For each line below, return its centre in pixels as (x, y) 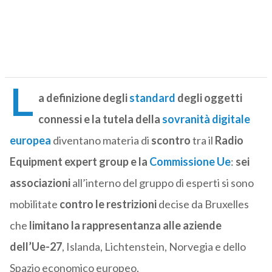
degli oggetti (209, 98)
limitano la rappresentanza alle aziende (125, 226)
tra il (202, 141)
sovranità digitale (206, 119)
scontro (171, 141)
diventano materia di (102, 141)
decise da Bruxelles (202, 204)
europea (31, 141)
